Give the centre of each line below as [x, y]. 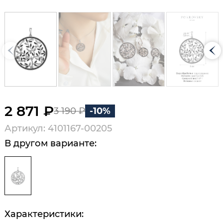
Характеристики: [44, 214]
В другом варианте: [51, 143]
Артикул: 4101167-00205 [58, 129]
